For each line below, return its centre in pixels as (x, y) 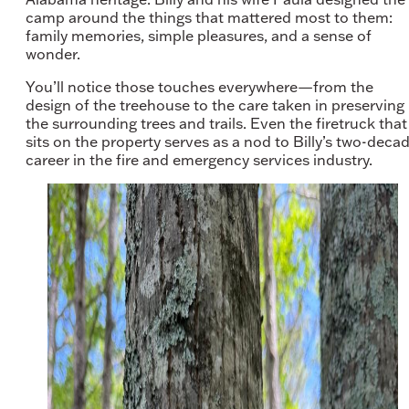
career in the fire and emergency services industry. (201, 159)
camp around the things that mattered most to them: (209, 17)
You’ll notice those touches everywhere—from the (199, 86)
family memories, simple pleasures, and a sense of (199, 35)
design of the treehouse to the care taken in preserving (215, 105)
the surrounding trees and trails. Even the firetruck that (216, 123)
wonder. (55, 53)
